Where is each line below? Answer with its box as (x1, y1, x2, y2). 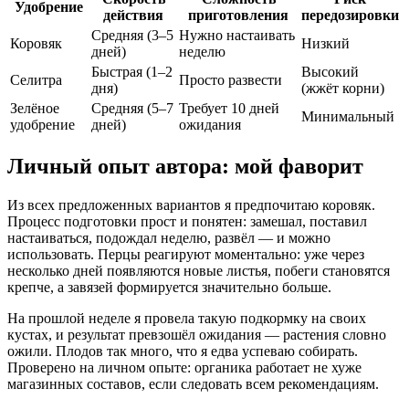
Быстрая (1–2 (91, 63, 173, 79)
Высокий (301, 63, 359, 79)
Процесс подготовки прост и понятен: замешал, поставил (7, 213, 367, 229)
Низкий (301, 35, 350, 51)
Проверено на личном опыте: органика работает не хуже (7, 359, 362, 375)
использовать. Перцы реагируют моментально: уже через (7, 246, 364, 262)
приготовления (188, 6, 288, 23)
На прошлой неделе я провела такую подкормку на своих (7, 309, 366, 326)
